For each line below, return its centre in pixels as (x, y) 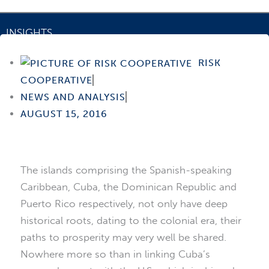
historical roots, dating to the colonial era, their (131, 221)
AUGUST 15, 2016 (64, 113)
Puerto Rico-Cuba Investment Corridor (97, 56)
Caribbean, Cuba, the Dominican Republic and (128, 187)
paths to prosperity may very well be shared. (123, 237)
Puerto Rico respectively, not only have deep (124, 204)
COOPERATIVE (56, 80)
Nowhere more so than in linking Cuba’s (115, 254)
